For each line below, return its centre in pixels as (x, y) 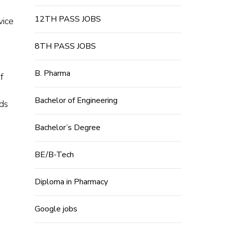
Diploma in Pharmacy (71, 182)
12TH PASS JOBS (68, 19)
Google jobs (56, 209)
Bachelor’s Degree (67, 128)
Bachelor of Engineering (76, 101)
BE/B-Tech (54, 155)
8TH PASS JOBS (65, 46)
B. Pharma (52, 74)
